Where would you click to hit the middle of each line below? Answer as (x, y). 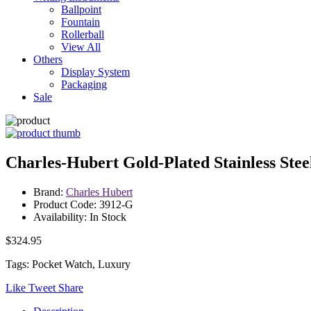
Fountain (81, 22)
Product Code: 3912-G (83, 204)
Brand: (50, 192)
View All (81, 47)
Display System (95, 72)
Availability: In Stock (80, 217)
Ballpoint (81, 9)
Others (48, 59)
